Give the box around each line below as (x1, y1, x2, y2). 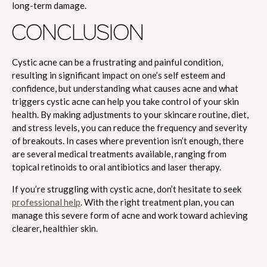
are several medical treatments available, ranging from (12, 148, 226, 159)
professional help (12, 196, 80, 207)
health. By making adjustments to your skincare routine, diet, (12, 108, 249, 120)
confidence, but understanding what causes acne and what (12, 82, 238, 94)
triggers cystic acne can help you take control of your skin (12, 95, 239, 107)
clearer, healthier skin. (12, 222, 98, 234)
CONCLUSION (12, 21, 143, 45)
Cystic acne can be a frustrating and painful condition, (12, 56, 223, 67)
